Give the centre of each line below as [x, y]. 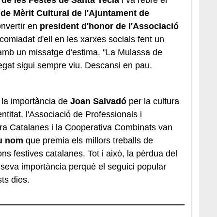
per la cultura [154, 101]
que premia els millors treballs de [88, 140]
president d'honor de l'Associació [109, 26]
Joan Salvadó [100, 101]
